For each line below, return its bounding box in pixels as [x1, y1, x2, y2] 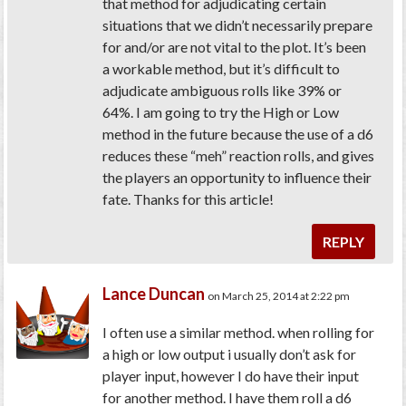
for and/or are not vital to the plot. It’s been [102, 38, 367, 56]
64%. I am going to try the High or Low [102, 103, 340, 121]
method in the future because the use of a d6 [102, 125, 374, 143]
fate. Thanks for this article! [102, 190, 275, 208]
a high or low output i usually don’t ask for [102, 345, 357, 363]
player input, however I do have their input [102, 367, 360, 385]
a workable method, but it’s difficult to [102, 60, 341, 78]
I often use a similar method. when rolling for [102, 324, 375, 342]
